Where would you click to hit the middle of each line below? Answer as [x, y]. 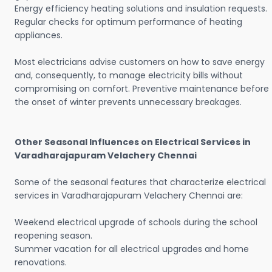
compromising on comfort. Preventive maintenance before [142, 89]
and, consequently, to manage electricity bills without [129, 76]
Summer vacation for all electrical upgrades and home [132, 249]
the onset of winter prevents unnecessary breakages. [129, 102]
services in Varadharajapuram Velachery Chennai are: [129, 196]
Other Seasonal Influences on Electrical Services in [133, 142]
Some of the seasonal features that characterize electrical [140, 182]
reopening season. [53, 236]
